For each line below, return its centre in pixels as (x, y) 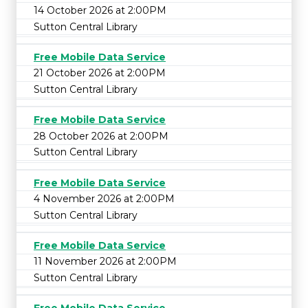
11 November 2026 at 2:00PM (105, 262)
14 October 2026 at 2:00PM (100, 10)
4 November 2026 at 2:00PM (104, 199)
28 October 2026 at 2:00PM (101, 136)
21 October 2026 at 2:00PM (100, 73)
